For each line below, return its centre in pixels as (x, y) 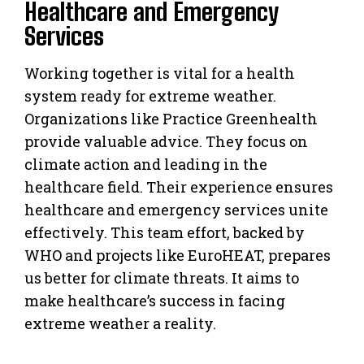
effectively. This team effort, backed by (165, 232)
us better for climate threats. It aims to (162, 277)
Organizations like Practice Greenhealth (171, 118)
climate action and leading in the (146, 164)
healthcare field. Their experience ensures (179, 186)
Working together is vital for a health (160, 73)
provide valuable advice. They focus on (166, 141)
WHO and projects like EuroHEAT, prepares (178, 255)
